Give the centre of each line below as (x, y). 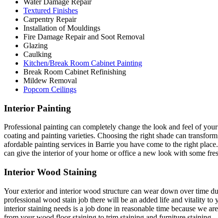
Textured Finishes (51, 10)
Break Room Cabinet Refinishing (75, 72)
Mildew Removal (50, 81)
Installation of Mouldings (62, 28)
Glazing (36, 45)
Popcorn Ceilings (50, 89)
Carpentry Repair (50, 19)
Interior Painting (37, 108)
